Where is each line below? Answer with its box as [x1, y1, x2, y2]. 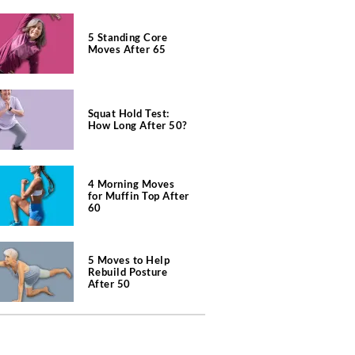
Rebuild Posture [87, 265, 167, 278]
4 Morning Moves [87, 177, 174, 190]
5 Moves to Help [87, 253, 170, 266]
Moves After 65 [87, 43, 166, 55]
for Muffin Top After [87, 189, 189, 202]
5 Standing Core [87, 31, 167, 44]
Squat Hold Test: [87, 107, 170, 120]
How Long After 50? [87, 119, 187, 132]
